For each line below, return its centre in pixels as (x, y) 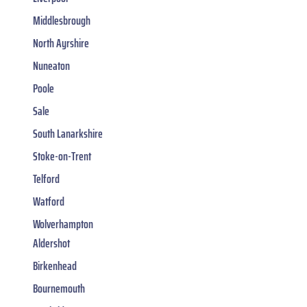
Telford (46, 179)
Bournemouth (59, 289)
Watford (49, 202)
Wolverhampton (63, 224)
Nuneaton (51, 66)
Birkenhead (55, 266)
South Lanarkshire (68, 134)
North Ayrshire (61, 44)
